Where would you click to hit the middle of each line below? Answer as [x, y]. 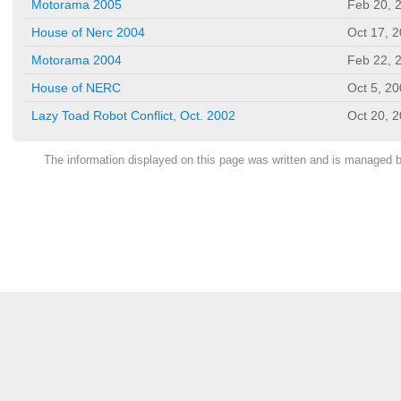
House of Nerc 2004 [88, 33]
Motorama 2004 [77, 60]
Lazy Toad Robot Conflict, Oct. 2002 [133, 116]
